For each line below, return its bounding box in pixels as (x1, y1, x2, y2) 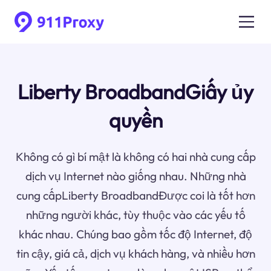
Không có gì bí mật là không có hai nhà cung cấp (15, 149, 256, 165)
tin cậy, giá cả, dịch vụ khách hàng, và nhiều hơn (16, 246, 255, 261)
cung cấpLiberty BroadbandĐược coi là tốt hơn (16, 188, 255, 203)
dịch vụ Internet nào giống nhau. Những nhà (25, 169, 246, 184)
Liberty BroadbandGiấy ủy (18, 79, 253, 105)
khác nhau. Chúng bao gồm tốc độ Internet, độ (19, 227, 252, 242)
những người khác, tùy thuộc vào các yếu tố (25, 207, 246, 223)
